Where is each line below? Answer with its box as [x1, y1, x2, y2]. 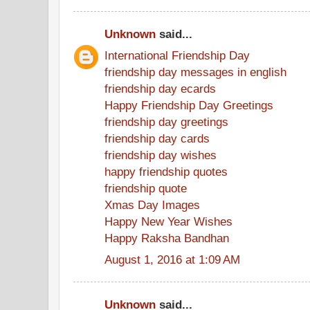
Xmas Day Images [104, 197, 200, 212]
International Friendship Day [104, 48, 250, 62]
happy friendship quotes [104, 164, 228, 179]
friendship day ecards [104, 81, 216, 95]
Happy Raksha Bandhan [104, 230, 229, 245]
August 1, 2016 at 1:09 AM [104, 252, 240, 266]
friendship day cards [104, 131, 210, 145]
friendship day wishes [104, 147, 217, 162]
